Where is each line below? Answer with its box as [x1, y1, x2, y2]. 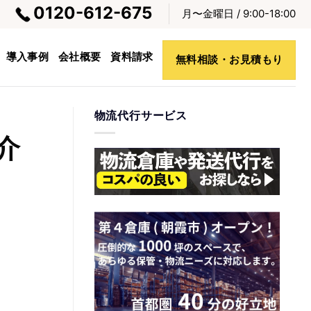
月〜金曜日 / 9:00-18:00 [181, 7, 296, 21]
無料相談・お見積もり [176, 53, 283, 66]
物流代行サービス [94, 108, 187, 122]
